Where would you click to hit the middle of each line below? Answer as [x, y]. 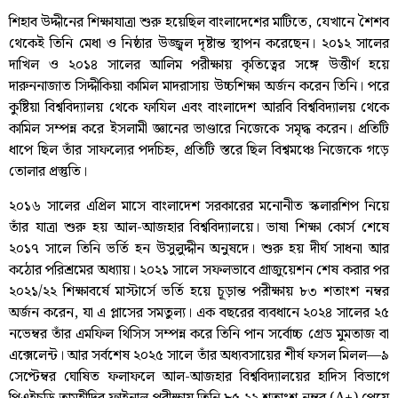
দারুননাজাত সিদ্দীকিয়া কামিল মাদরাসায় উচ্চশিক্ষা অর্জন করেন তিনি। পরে [199, 87]
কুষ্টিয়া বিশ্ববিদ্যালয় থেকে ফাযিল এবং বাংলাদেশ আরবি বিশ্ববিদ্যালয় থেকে [199, 108]
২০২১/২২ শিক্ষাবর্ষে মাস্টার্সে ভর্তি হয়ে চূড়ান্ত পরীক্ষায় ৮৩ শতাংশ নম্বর [199, 291]
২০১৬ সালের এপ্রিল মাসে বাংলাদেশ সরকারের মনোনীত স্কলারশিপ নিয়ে [199, 206]
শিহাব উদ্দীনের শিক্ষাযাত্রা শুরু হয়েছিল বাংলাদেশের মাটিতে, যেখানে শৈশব [199, 23]
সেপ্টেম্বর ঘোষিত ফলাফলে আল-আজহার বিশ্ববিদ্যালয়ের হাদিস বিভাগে [199, 377]
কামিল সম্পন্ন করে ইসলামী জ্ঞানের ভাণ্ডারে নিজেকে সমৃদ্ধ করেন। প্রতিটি [199, 130]
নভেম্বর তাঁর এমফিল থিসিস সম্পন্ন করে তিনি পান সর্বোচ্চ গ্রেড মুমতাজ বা [199, 334]
